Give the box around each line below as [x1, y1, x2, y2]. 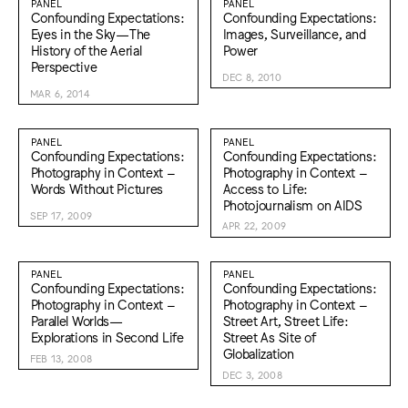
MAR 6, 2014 [29, 87, 90, 99]
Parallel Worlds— [30, 312, 123, 329]
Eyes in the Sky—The [30, 25, 151, 41]
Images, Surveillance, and [222, 25, 366, 41]
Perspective [30, 57, 97, 74]
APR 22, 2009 [221, 219, 287, 232]
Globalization [222, 345, 294, 362]
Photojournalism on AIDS [222, 196, 362, 212]
